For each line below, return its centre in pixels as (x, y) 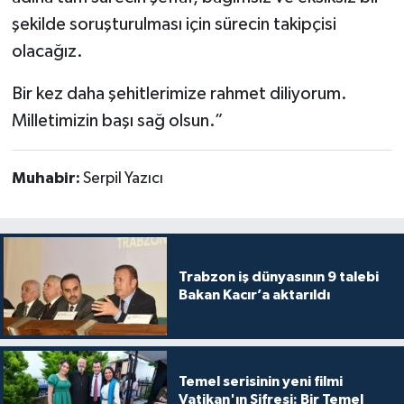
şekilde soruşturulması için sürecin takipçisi (174, 25)
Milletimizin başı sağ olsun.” (117, 121)
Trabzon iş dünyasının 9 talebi (278, 277)
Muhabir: (47, 179)
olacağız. (47, 52)
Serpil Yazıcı (123, 179)
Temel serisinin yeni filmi (260, 381)
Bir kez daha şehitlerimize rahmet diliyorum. (179, 94)
